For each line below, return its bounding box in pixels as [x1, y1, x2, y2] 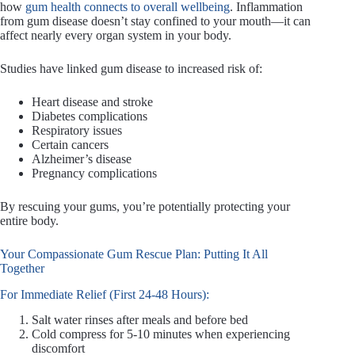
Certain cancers [32, 137, 109, 151]
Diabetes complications [32, 109, 147, 123]
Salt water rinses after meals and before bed [32, 313, 248, 327]
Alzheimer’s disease [32, 151, 132, 166]
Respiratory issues [32, 123, 122, 137]
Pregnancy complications [32, 166, 157, 180]
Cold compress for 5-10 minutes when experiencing [32, 327, 290, 342]
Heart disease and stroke [32, 94, 153, 109]
